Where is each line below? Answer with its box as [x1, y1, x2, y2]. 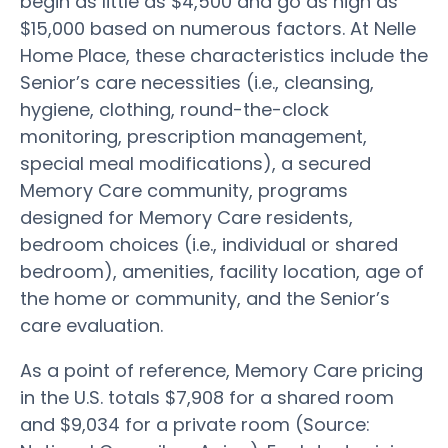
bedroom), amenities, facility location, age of [20, 258, 424, 284]
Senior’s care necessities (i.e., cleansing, [20, 69, 374, 95]
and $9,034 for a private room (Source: [20, 411, 370, 437]
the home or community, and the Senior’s [20, 285, 390, 311]
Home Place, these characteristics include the [20, 42, 428, 68]
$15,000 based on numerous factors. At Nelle [20, 15, 416, 41]
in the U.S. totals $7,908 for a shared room [20, 384, 394, 410]
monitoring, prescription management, [20, 123, 367, 149]
